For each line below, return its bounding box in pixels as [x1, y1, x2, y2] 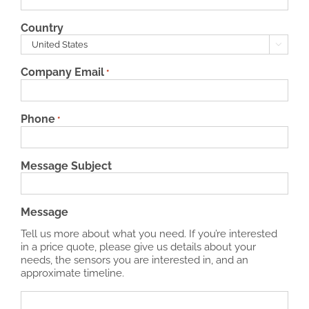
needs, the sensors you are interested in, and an [20, 253, 248, 266]
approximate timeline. [20, 266, 124, 279]
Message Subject [20, 159, 112, 172]
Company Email [20, 65, 104, 79]
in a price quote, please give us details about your [20, 240, 256, 253]
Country [20, 21, 63, 34]
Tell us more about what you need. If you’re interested [20, 227, 277, 240]
